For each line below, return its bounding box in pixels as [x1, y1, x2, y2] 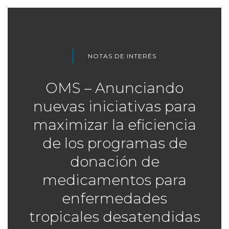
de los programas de [42, 134, 187, 152]
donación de [70, 153, 159, 171]
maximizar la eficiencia [33, 116, 196, 134]
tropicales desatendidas [29, 208, 200, 226]
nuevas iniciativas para [33, 98, 196, 116]
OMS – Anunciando [45, 79, 184, 97]
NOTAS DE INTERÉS [88, 52, 156, 60]
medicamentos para [42, 171, 187, 189]
